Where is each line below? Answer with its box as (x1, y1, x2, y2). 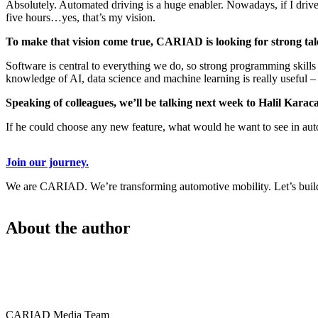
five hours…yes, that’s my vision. (6, 11, 155, 23)
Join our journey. (6, 155, 89, 168)
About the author (6, 218, 131, 237)
